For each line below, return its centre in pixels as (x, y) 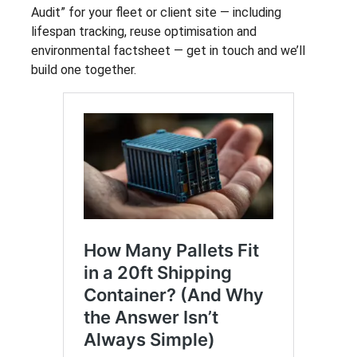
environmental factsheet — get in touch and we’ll (168, 50)
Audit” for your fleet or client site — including (156, 12)
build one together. (84, 69)
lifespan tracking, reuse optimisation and (144, 31)
